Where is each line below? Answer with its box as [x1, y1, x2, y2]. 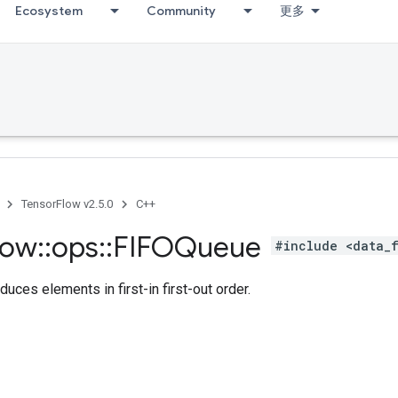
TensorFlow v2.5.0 [21, 197, 113, 211]
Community [147, 3, 216, 19]
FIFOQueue [113, 229, 267, 265]
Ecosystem [15, 3, 83, 19]
